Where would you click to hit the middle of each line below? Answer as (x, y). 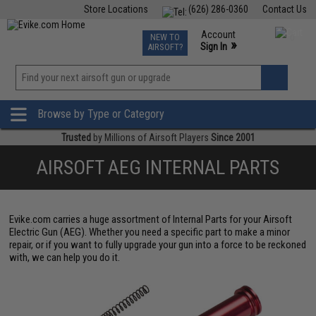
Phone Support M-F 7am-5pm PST (237, 59)
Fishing (77, 34)
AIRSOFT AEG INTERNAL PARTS (158, 168)
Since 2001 (233, 138)
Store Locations (116, 9)
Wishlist (187, 95)
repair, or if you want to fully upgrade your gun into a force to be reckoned (158, 245)
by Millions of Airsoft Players (151, 138)
